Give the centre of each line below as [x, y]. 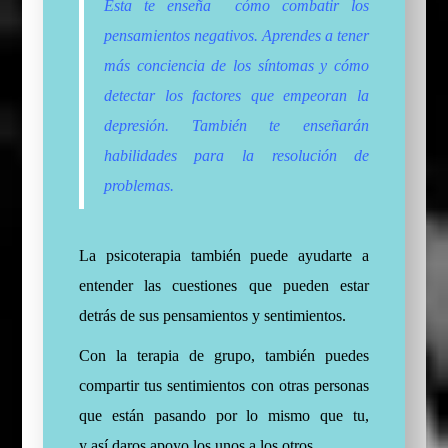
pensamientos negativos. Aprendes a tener [236, 36]
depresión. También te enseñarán [236, 126]
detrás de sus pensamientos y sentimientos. [212, 316]
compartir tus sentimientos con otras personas [224, 386]
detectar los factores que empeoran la [236, 96]
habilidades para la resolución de [236, 156]
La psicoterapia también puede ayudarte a [224, 256]
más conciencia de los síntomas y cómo [236, 66]
